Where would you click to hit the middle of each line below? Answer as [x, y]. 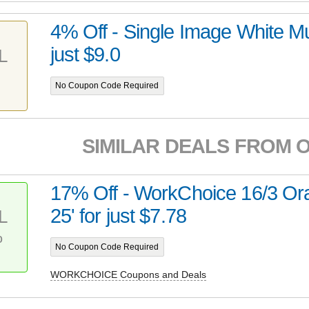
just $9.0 [85, 55]
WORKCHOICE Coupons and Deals [128, 275]
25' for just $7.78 [118, 216]
